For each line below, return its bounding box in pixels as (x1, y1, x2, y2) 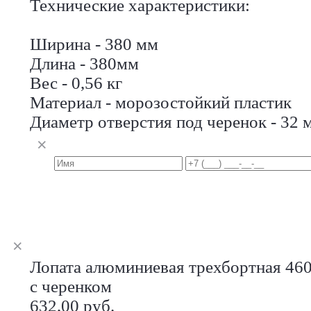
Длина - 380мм (30, 53, 139, 73)
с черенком (30, 276, 112, 296)
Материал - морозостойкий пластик (30, 92, 292, 112)
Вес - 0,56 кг (30, 73, 122, 92)
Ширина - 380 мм (30, 34, 158, 53)
